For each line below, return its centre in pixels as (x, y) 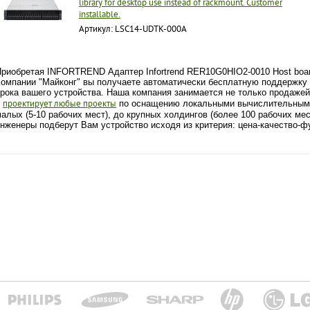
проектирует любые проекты (60, 103)
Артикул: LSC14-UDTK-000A (133, 29)
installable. (100, 14)
